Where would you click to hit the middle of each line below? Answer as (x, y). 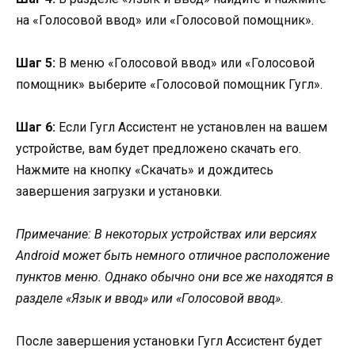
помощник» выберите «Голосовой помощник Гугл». (169, 84)
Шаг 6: (36, 127)
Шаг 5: (36, 63)
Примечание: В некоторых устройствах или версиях (166, 235)
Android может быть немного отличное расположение (173, 256)
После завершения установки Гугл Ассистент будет (169, 342)
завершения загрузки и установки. (119, 191)
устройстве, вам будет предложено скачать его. (158, 148)
